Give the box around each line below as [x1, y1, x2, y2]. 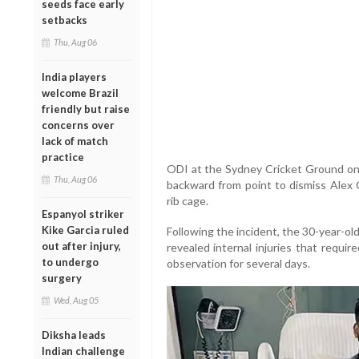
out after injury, [42, 239, 121, 252]
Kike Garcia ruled [42, 223, 129, 236]
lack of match [42, 134, 108, 147]
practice [42, 150, 84, 163]
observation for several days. [166, 256, 310, 271]
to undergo [42, 255, 99, 268]
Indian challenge [42, 344, 125, 357]
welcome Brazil [42, 86, 119, 99]
